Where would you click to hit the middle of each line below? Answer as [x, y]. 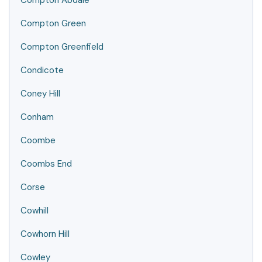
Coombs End [46, 164]
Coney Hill [40, 94]
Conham [37, 117]
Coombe [38, 140]
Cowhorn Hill [45, 234]
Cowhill [35, 211]
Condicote [42, 70]
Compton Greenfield [62, 47]
